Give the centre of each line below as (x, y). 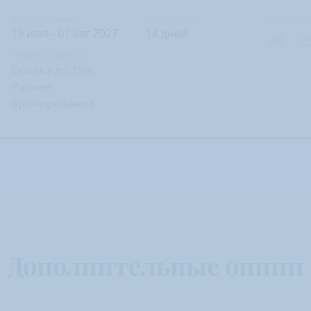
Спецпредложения (48, 55)
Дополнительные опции (155, 265)
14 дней (167, 33)
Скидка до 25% (52, 70)
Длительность (174, 18)
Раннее (31, 87)
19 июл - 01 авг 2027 (65, 33)
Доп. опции (287, 18)
